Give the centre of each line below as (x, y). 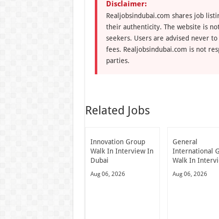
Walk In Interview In (122, 151)
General (185, 142)
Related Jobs (117, 110)
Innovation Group (118, 142)
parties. (118, 61)
